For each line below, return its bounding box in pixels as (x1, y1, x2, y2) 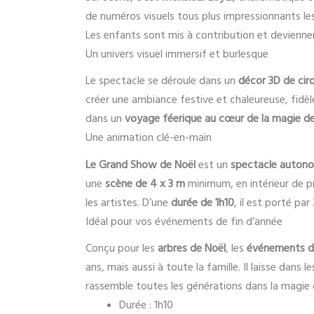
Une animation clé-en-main (86, 130, 212, 146)
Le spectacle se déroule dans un (86, 73, 238, 89)
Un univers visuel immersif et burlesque (86, 46, 268, 62)
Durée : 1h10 (119, 296, 173, 313)
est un (196, 156, 231, 172)
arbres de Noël (158, 240, 226, 256)
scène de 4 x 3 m (105, 175, 185, 191)
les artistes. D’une (86, 194, 171, 210)
